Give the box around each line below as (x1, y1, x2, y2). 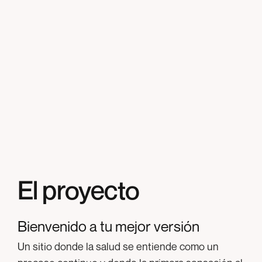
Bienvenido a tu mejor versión (18, 217, 199, 235)
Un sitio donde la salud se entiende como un (18, 239, 219, 253)
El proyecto (18, 174, 140, 205)
